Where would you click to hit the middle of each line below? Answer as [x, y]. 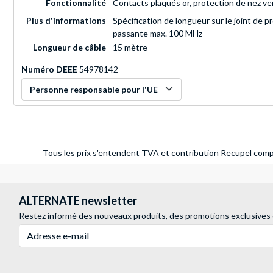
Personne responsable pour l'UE [94, 90]
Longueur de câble [69, 48]
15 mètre [130, 48]
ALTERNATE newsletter [78, 201]
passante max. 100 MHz [158, 34]
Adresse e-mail [47, 230]
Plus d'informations [66, 21]
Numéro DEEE [49, 69]
